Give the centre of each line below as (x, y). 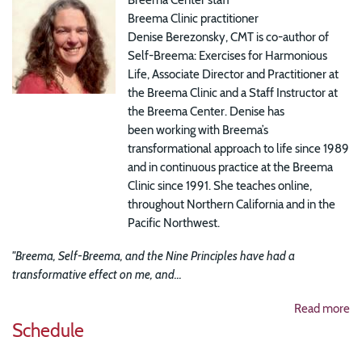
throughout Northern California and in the (232, 204)
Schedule (48, 330)
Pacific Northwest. (174, 222)
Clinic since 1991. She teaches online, (220, 185)
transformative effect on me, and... (97, 275)
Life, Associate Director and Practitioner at (234, 74)
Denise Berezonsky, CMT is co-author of (229, 36)
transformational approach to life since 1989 (239, 148)
